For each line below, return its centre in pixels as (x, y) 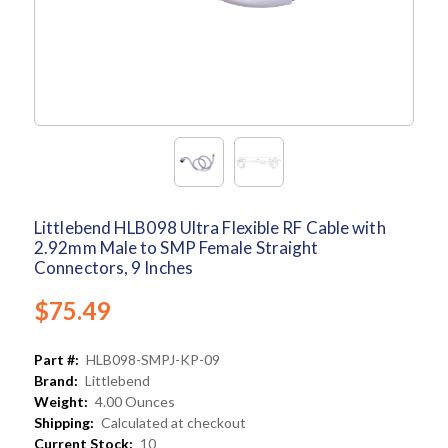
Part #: (56, 360)
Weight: (61, 402)
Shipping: (64, 423)
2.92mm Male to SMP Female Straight (176, 248)
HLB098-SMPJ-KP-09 (153, 360)
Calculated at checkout (173, 423)
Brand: (56, 381)
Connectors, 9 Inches (113, 268)
